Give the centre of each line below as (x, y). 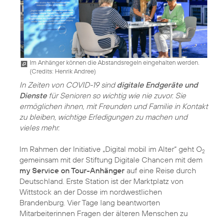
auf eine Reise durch (160, 170)
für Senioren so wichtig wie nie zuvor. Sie (116, 95)
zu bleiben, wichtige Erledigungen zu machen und (103, 117)
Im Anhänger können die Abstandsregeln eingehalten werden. (115, 62)
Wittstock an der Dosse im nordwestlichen (91, 191)
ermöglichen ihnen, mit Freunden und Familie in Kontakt (114, 106)
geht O (189, 149)
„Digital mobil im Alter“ (140, 149)
